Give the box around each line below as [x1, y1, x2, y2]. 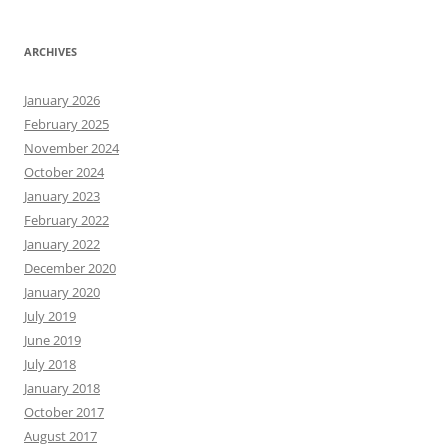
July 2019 [24, 307, 76, 325]
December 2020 [24, 259, 116, 277]
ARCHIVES [24, 44, 77, 59]
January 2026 [24, 91, 100, 109]
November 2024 [24, 139, 119, 157]
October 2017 [24, 403, 104, 421]
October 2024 [24, 163, 104, 181]
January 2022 [24, 235, 100, 253]
